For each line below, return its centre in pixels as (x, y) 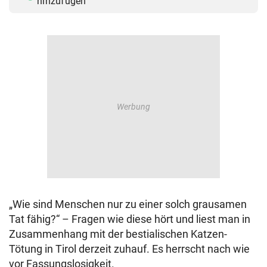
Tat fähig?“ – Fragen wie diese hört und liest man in (130, 219)
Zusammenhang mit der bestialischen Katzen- (118, 234)
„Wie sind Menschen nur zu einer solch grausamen (128, 204)
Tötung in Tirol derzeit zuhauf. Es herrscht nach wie (129, 249)
